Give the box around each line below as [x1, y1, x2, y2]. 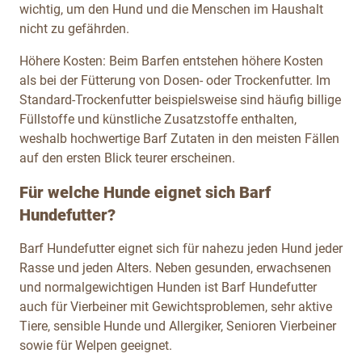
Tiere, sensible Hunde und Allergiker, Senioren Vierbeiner [19, 318, 336, 334]
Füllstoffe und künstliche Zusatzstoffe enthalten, [19, 111, 297, 127]
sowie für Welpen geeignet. [19, 337, 172, 353]
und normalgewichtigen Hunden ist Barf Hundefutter [19, 279, 317, 295]
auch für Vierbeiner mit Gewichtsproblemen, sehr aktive [19, 298, 332, 314]
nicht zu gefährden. [19, 20, 129, 36]
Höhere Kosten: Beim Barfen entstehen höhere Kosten [19, 53, 323, 69]
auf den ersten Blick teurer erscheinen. [19, 149, 235, 166]
